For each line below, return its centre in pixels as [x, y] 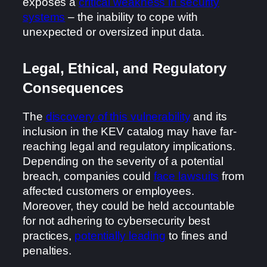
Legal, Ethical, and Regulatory [125, 69]
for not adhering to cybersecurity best [117, 221]
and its [209, 116]
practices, [49, 235]
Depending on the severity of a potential [123, 161]
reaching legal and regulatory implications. [129, 146]
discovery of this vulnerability [118, 116]
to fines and [197, 235]
